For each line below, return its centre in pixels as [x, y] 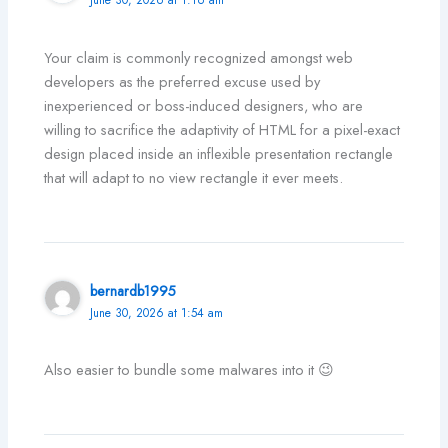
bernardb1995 [133, 290]
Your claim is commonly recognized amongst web [199, 57]
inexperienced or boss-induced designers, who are [204, 105]
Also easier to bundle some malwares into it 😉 [189, 369]
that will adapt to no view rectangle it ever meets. [194, 177]
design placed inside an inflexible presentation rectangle [219, 153]
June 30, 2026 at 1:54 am [157, 312]
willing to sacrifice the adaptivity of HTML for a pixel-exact [222, 129]
